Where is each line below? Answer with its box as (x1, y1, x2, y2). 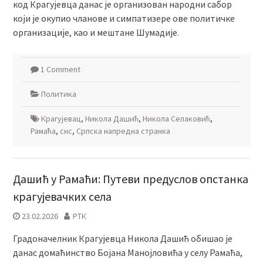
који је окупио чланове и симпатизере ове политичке (12, 12, 235, 24)
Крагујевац (41, 113, 81, 124)
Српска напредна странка (76, 126, 170, 136)
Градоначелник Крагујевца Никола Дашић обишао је (12, 232, 232, 244)
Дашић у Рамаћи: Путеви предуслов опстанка (12, 171, 248, 186)
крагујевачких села (12, 189, 112, 204)
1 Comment (40, 64, 80, 75)
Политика (41, 89, 76, 99)
